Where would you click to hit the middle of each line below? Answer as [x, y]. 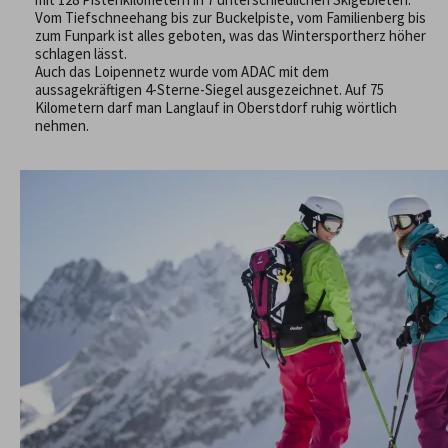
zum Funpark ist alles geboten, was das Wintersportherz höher [230, 36]
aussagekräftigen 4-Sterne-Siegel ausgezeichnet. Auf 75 [209, 90]
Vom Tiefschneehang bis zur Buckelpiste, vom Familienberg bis [230, 18]
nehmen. [62, 126]
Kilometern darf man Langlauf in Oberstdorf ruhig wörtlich [216, 108]
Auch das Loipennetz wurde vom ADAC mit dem [182, 72]
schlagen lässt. [81, 54]
